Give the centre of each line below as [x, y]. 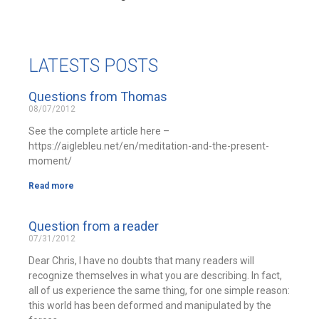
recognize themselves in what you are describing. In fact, [155, 276]
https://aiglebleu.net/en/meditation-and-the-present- [149, 146]
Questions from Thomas [98, 96]
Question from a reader [94, 226]
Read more [51, 186]
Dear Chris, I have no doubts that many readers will [141, 261]
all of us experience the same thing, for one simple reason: [159, 291]
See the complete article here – [99, 131]
